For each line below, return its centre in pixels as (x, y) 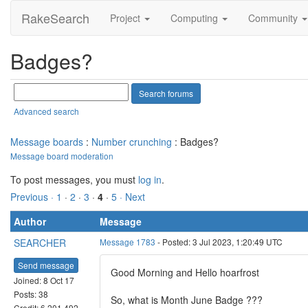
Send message (46, 265)
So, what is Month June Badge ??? (187, 300)
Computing (196, 18)
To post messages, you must (74, 179)
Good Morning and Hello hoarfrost (185, 272)
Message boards (47, 142)
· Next (132, 197)
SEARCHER (40, 243)
